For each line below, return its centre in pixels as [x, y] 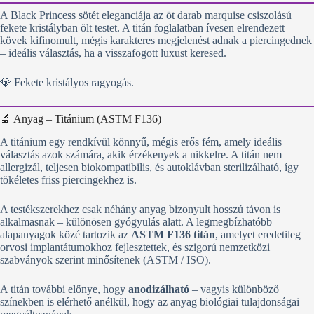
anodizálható [159, 289]
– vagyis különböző [234, 289]
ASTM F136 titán [173, 234]
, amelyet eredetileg [258, 234]
